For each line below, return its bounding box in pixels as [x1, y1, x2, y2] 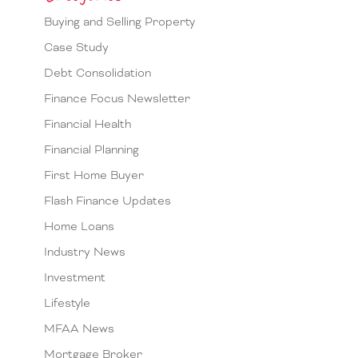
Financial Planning [44, 142, 139, 159]
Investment [44, 270, 105, 287]
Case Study [44, 40, 109, 57]
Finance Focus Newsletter [44, 91, 190, 108]
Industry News [44, 245, 125, 261]
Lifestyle [44, 296, 90, 312]
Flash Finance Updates [44, 193, 171, 210]
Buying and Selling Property [44, 14, 195, 31]
